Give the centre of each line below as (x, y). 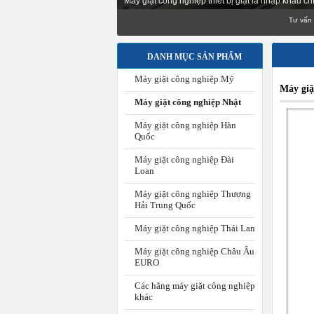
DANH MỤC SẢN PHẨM (194, 57)
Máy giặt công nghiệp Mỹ (184, 79)
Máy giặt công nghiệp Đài (184, 159)
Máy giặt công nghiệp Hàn (185, 125)
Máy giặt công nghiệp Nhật (188, 102)
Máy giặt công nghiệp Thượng (193, 194)
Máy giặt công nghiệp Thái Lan (195, 228)
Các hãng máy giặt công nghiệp (195, 286)
